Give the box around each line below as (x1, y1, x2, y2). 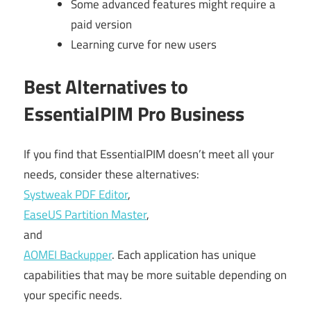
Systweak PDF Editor (24, 185, 128, 204)
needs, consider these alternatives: (24, 165, 199, 184)
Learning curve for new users (71, 35, 217, 54)
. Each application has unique (112, 246, 256, 264)
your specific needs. (24, 286, 122, 305)
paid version (71, 15, 132, 34)
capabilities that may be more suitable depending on (24, 266, 287, 285)
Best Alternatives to (24, 71, 188, 101)
